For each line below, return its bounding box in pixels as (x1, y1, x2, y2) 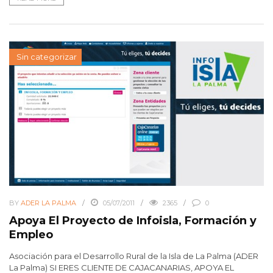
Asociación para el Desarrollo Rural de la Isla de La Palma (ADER (9, 250, 258, 261)
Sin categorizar (16, 52, 77, 62)
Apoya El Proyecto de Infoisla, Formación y (9, 213, 257, 227)
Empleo (9, 227, 53, 241)
